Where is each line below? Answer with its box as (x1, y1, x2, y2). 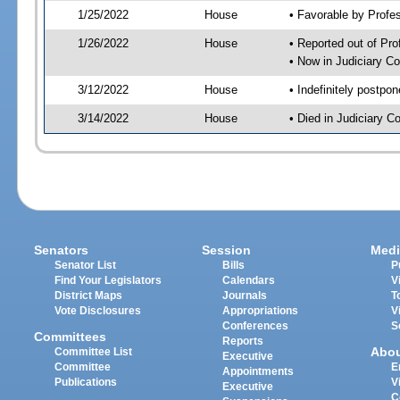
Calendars (222, 275, 276, 287)
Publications (54, 376, 118, 387)
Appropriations (222, 305, 299, 317)
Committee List (54, 346, 133, 357)
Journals (222, 290, 268, 302)
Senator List (54, 260, 117, 271)
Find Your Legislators (54, 275, 162, 287)
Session (202, 243, 252, 258)
